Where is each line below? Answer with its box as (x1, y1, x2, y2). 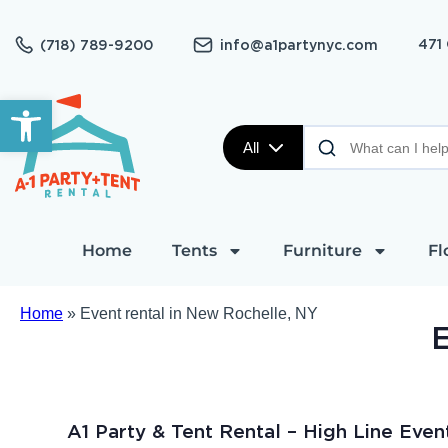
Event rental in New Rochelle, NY (80, 305, 318, 322)
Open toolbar (9, 91, 108, 127)
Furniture (282, 241, 362, 260)
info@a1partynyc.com (220, 36, 378, 53)
